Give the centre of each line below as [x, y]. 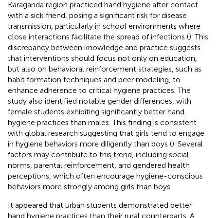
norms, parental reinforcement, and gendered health [99, 165]
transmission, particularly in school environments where [104, 26]
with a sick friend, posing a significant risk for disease [97, 15]
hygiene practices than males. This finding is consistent [102, 122]
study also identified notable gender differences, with [100, 101]
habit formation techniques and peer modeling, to [94, 79]
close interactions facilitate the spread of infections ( [98, 36]
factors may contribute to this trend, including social [98, 154]
